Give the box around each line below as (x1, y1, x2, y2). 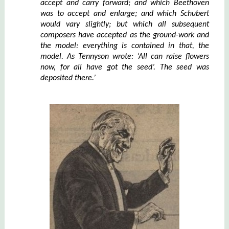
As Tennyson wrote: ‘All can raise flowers (66, 52, 210, 61)
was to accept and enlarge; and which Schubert (40, 9, 210, 18)
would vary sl (40, 20, 90, 29)
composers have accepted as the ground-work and (40, 31, 210, 39)
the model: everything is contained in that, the (40, 41, 210, 50)
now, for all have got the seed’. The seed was (40, 63, 210, 72)
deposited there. (40, 74, 94, 82)
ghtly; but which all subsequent (92, 20, 210, 29)
